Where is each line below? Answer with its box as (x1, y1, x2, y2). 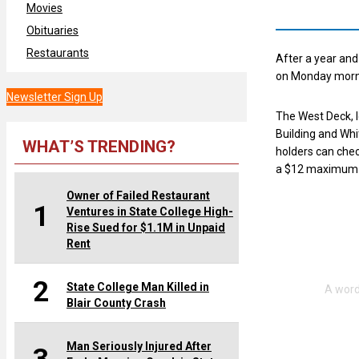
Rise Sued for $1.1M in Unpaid (67, 220, 225, 234)
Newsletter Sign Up (6, 90, 103, 103)
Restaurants (26, 46, 89, 59)
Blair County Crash (67, 296, 166, 309)
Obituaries (26, 23, 79, 37)
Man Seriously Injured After (67, 339, 212, 353)
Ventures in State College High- (67, 204, 233, 218)
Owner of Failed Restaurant (67, 188, 210, 202)
